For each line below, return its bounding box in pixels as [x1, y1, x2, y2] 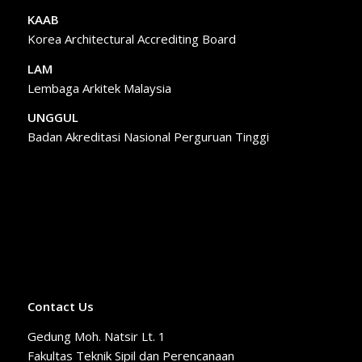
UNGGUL [27, 109, 78, 126]
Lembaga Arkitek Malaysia [27, 79, 171, 96]
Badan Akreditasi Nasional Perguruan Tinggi [27, 128, 269, 145]
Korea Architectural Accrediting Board [27, 30, 236, 47]
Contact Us [27, 297, 94, 314]
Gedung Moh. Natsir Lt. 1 [27, 327, 166, 344]
